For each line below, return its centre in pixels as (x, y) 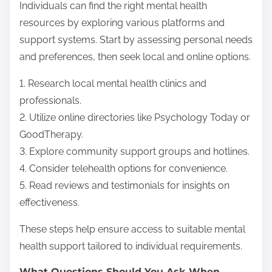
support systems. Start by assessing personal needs (136, 40)
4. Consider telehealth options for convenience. (124, 169)
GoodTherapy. (51, 135)
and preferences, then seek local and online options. (135, 57)
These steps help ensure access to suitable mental (132, 229)
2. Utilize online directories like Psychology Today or (135, 118)
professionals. (50, 101)
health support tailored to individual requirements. (131, 246)
